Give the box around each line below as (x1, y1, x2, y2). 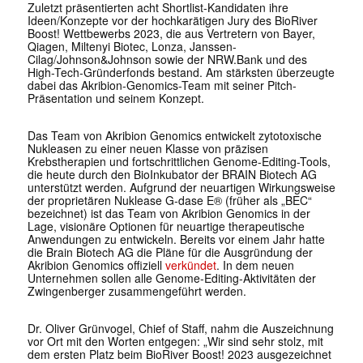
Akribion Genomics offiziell (27, 257, 165, 274)
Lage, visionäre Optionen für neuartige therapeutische (27, 218, 305, 235)
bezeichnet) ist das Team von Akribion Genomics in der (27, 205, 310, 222)
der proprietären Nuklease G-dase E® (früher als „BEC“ (27, 192, 312, 209)
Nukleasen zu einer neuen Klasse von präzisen (27, 140, 268, 157)
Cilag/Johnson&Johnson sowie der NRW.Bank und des (27, 51, 307, 68)
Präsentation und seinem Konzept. (27, 90, 204, 107)
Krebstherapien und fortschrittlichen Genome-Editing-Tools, (27, 153, 331, 170)
